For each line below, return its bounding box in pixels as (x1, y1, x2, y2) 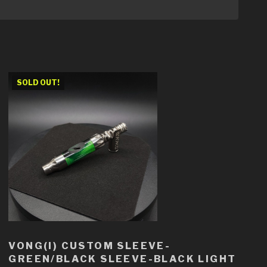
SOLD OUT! (17, 77, 60, 87)
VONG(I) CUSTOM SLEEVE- (8, 240, 171, 252)
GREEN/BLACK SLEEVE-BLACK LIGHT (8, 253, 237, 265)
